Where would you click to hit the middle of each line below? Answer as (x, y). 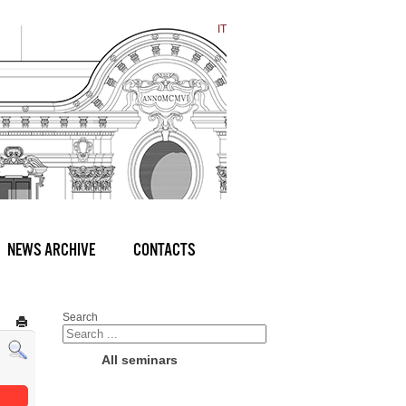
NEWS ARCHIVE (51, 250)
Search (80, 317)
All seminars (139, 360)
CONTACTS (164, 250)
